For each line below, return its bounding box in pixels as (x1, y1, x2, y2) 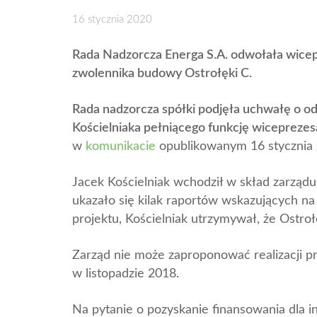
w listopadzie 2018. (72, 267, 179, 279)
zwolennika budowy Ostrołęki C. (72, 67, 252, 79)
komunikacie (86, 140, 156, 152)
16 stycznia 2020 (72, 14, 152, 25)
